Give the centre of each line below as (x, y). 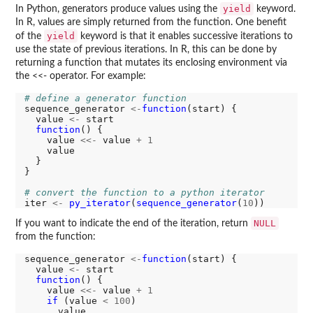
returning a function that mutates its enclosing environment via (151, 63)
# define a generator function (105, 98)
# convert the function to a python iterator (144, 192)
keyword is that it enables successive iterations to (185, 36)
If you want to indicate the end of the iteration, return (133, 224)
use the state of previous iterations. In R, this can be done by (146, 49)
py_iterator (100, 203)
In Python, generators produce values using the (118, 9)
